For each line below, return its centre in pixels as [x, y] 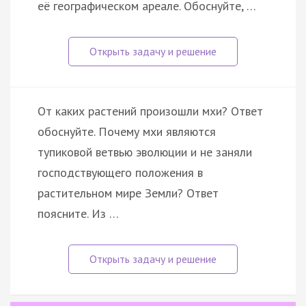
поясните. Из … [78, 213]
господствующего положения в [120, 172]
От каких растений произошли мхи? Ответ [150, 111]
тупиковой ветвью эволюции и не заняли [145, 152]
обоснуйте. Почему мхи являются [127, 131]
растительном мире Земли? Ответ [128, 193]
